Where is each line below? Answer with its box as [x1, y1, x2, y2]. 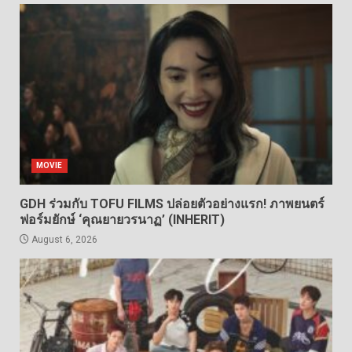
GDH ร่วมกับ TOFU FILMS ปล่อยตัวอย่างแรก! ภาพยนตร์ [20, 196, 324, 211]
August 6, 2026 [29, 234, 97, 245]
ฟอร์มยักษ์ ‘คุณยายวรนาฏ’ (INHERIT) [20, 212, 225, 227]
